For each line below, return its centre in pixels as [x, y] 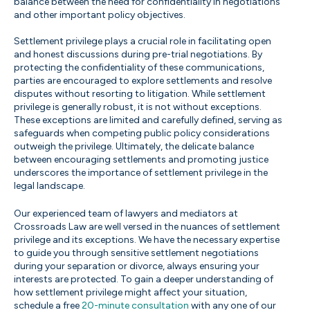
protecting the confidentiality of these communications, [139, 67]
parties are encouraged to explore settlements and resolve [143, 80]
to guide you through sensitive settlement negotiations [136, 253]
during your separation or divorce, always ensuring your [137, 266]
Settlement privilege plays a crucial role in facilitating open [143, 41]
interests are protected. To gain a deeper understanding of [144, 279]
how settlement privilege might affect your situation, [130, 292]
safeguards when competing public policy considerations [142, 133]
